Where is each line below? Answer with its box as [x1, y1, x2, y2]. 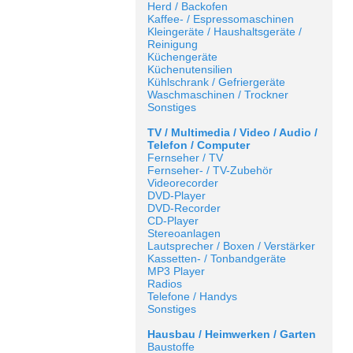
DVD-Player [147, 189, 206, 202]
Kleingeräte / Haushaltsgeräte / [147, 25, 302, 38]
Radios [147, 277, 182, 290]
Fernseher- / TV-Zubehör [147, 164, 273, 176]
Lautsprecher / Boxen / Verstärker [147, 240, 315, 252]
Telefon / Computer [147, 139, 250, 151]
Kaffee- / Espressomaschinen [147, 13, 294, 25]
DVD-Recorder [147, 202, 221, 214]
